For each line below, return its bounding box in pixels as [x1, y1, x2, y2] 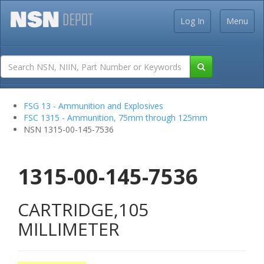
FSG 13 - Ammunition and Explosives [24, 100, 163, 111]
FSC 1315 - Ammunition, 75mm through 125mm [24, 112, 207, 123]
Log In [180, 15, 204, 27]
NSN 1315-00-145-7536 [24, 124, 114, 135]
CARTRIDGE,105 [18, 197, 148, 222]
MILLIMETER [18, 217, 120, 241]
